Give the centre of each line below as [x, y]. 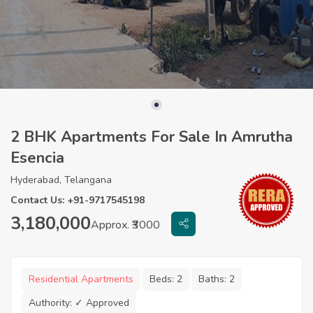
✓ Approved [102, 303]
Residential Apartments [81, 279]
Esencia [37, 158]
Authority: [52, 303]
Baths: [214, 279]
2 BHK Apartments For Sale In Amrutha [152, 137]
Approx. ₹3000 [125, 225]
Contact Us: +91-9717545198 [78, 200]
